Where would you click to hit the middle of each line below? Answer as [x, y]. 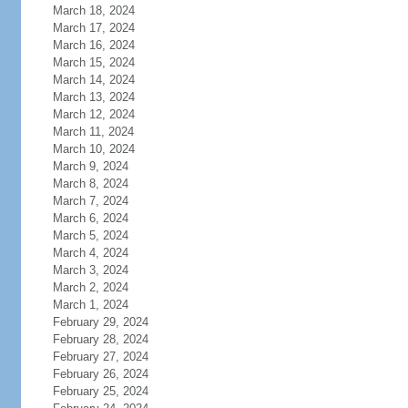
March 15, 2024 [93, 62]
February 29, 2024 [100, 322]
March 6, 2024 [90, 218]
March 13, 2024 [93, 97]
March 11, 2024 [93, 132]
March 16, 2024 [93, 45]
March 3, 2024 [90, 270]
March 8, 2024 [90, 184]
